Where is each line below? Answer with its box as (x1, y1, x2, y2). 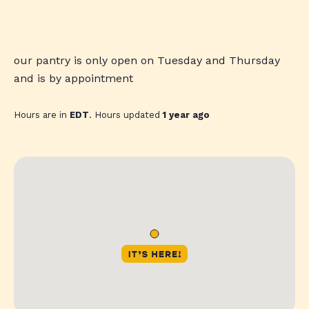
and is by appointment (14, 72, 133, 86)
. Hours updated (89, 110, 163, 121)
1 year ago (163, 110, 210, 121)
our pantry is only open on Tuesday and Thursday (14, 54, 280, 68)
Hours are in (14, 110, 70, 121)
